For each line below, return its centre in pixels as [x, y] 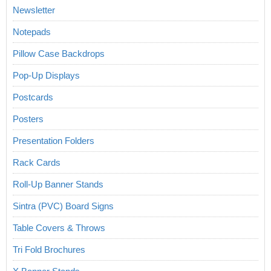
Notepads [32, 32]
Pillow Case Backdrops [59, 54]
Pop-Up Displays [46, 76]
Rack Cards [37, 163]
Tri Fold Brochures [49, 250]
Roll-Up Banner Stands [58, 184]
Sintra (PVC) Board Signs [63, 206]
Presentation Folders [54, 141]
